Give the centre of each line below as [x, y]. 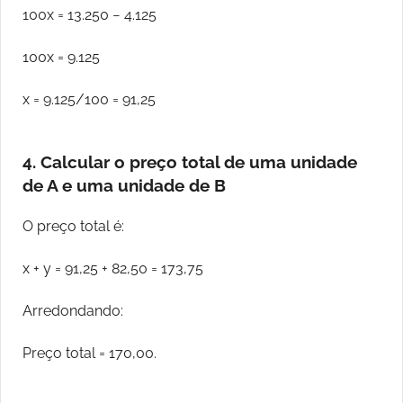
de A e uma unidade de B [124, 186]
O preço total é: [73, 227]
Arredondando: [73, 311]
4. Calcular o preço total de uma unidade [190, 162]
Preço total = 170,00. [90, 354]
